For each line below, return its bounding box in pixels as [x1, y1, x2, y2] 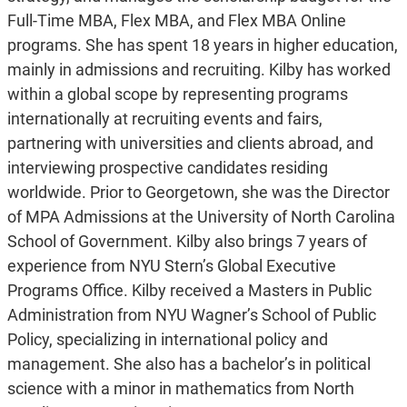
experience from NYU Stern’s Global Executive [6, 256, 336, 276]
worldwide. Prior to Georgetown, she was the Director [6, 183, 390, 203]
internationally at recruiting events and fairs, [6, 109, 323, 129]
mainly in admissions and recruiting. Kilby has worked [6, 60, 391, 80]
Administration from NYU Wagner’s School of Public [6, 305, 376, 325]
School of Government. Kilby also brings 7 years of [6, 232, 367, 252]
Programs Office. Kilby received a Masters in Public [6, 281, 372, 301]
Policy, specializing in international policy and [6, 330, 328, 350]
